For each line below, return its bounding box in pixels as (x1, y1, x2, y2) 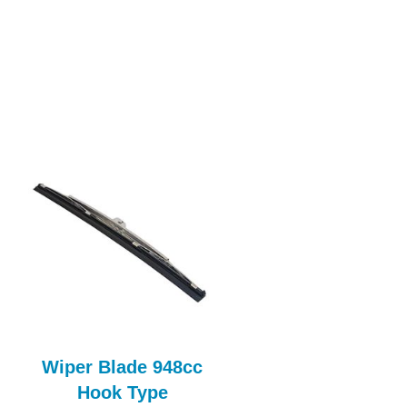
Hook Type (76, 382, 168, 403)
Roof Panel (292, 357, 387, 378)
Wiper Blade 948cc (42, 357, 203, 378)
